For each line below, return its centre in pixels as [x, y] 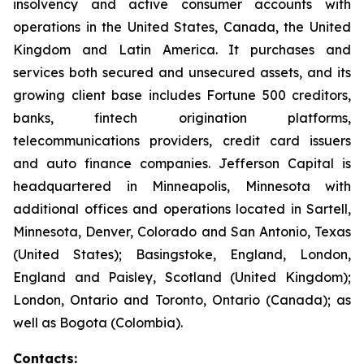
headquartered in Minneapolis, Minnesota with [182, 186]
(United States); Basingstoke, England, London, [182, 254]
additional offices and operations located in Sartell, [182, 209]
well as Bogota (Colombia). [98, 323]
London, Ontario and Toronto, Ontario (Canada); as [182, 300]
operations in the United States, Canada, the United [182, 27]
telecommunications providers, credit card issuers [182, 141]
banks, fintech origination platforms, [182, 118]
